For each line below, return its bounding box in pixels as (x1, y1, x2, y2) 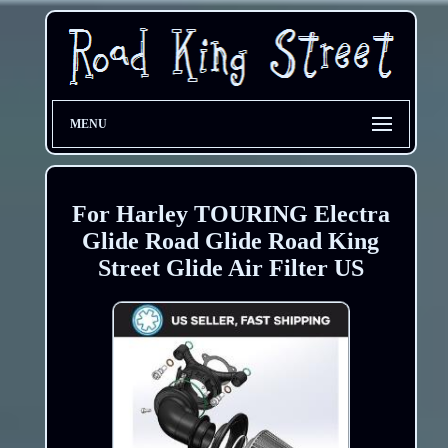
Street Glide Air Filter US (97, 254, 364, 281)
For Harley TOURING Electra (71, 200, 390, 227)
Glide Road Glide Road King (82, 227, 380, 254)
